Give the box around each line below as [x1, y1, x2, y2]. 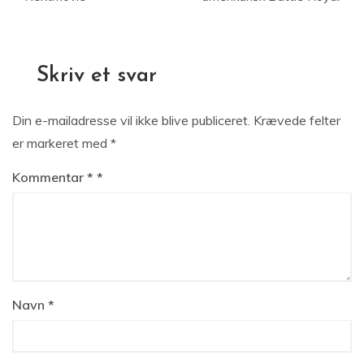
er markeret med [12, 135, 110, 151]
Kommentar [12, 169, 87, 185]
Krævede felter [253, 112, 340, 128]
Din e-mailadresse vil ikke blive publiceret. [12, 112, 250, 128]
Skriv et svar [37, 65, 157, 87]
